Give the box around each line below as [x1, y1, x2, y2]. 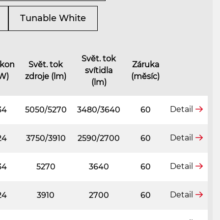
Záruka [132, 59, 159, 69]
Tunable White [20, 12, 86, 24]
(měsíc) [131, 71, 160, 81]
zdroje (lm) [25, 71, 66, 81]
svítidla [85, 65, 112, 75]
